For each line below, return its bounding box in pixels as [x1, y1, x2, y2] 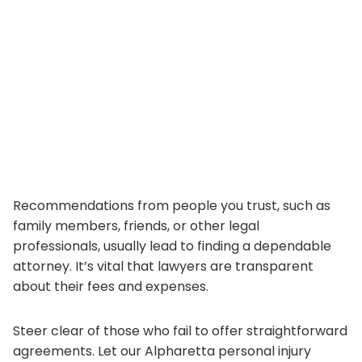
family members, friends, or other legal [13, 216, 259, 235]
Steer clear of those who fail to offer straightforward [13, 321, 347, 340]
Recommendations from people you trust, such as [13, 196, 330, 215]
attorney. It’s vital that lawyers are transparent [13, 256, 314, 276]
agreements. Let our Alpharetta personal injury [13, 341, 311, 360]
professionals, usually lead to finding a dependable [13, 236, 331, 255]
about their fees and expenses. [13, 276, 208, 296]
